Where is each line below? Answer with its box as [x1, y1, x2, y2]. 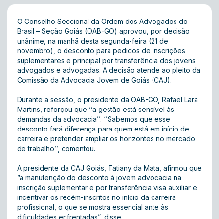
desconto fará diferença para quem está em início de [17, 125, 189, 133]
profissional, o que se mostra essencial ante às [17, 203, 168, 211]
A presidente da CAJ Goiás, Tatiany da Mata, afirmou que [17, 164, 202, 172]
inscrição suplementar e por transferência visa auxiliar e [17, 183, 197, 192]
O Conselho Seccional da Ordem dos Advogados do [17, 17, 188, 25]
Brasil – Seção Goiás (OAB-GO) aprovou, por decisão [17, 27, 190, 35]
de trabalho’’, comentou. [17, 144, 97, 153]
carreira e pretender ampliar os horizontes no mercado [17, 134, 195, 143]
